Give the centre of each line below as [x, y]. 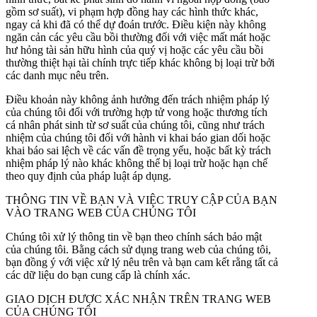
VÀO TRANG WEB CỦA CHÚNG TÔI [101, 212]
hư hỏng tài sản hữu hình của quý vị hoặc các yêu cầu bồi [134, 50]
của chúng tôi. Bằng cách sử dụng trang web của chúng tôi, [138, 249]
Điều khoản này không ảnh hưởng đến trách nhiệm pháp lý [138, 99]
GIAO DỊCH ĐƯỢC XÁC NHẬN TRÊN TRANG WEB [138, 299]
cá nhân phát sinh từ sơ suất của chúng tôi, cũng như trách [135, 125]
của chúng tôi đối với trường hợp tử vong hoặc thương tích [137, 112]
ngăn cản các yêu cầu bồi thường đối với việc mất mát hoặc [138, 37]
